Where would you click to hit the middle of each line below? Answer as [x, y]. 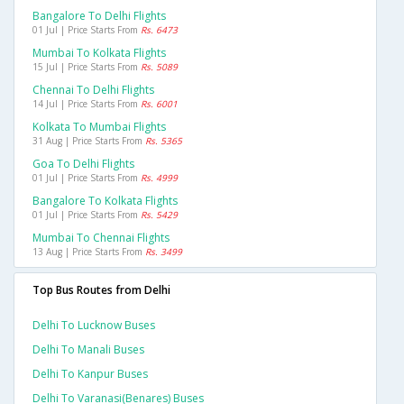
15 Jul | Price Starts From [87, 67]
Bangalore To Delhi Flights [99, 16]
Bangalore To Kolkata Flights [105, 201]
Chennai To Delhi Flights [93, 90]
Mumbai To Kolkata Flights [99, 53]
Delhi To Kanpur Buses [90, 374]
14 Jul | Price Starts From [87, 104]
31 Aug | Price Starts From [89, 141]
